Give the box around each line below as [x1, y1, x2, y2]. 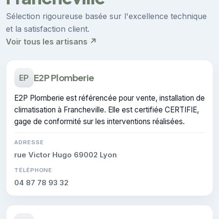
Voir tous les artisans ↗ [6, 36, 97, 46]
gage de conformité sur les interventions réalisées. [14, 116, 185, 126]
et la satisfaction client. [6, 23, 89, 34]
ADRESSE [14, 138, 44, 146]
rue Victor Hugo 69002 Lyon [14, 150, 117, 159]
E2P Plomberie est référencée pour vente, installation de [14, 93, 205, 103]
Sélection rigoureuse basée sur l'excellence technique [6, 11, 207, 21]
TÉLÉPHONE [14, 166, 53, 174]
